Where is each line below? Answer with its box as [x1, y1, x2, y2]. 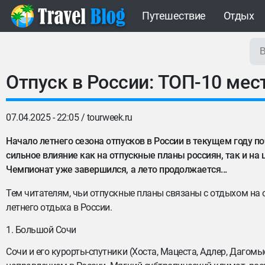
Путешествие [142, 9, 206, 22]
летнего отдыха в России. [6, 202, 112, 213]
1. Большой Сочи [6, 224, 76, 235]
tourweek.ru [86, 112, 132, 123]
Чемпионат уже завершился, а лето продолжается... [6, 164, 227, 175]
